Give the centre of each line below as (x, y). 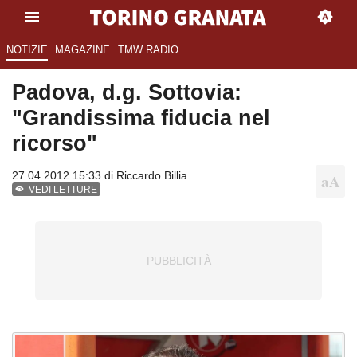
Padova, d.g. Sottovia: (127, 92)
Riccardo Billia (152, 176)
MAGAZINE (83, 50)
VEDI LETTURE (63, 190)
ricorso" (55, 143)
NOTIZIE (27, 50)
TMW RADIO (148, 50)
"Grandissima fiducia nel (141, 118)
